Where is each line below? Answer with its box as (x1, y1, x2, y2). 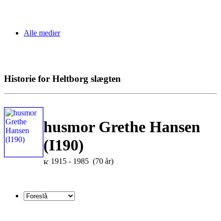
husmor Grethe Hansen (43, 117, 200, 136)
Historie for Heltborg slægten (4, 73, 121, 84)
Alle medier (24, 29, 60, 37)
